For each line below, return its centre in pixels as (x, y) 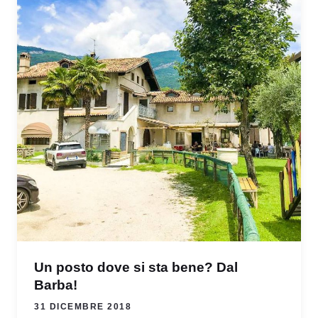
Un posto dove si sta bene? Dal (136, 267)
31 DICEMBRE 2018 (83, 306)
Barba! (56, 285)
